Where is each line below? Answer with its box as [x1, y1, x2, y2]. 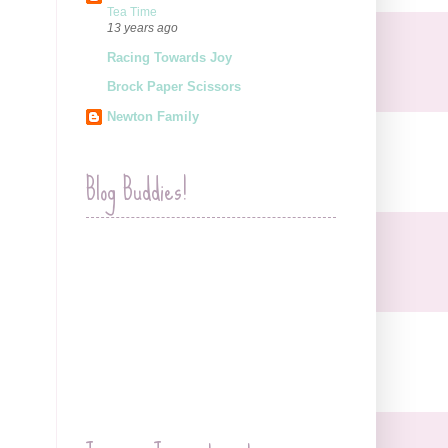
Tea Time [107, 5, 157, 20]
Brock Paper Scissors [107, 79, 241, 95]
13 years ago [107, 21, 178, 35]
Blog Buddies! [86, 163, 187, 218]
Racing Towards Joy [107, 49, 232, 65]
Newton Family [107, 108, 199, 124]
